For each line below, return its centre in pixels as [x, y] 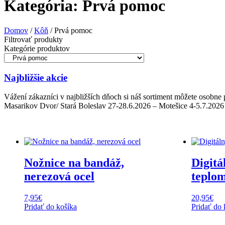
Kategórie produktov [37, 48]
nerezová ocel [59, 177]
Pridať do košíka [50, 207]
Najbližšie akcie [36, 77]
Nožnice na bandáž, [74, 163]
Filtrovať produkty [33, 39]
